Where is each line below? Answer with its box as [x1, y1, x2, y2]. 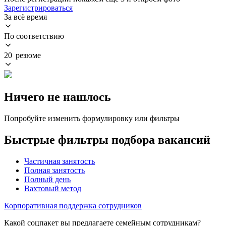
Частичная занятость [24, 156, 95, 165]
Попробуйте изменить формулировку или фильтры [4, 114, 180, 123]
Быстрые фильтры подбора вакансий [4, 133, 210, 146]
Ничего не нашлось [4, 90, 111, 103]
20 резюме [4, 50, 41, 60]
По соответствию [4, 31, 64, 40]
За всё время [4, 12, 47, 21]
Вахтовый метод [24, 184, 81, 193]
